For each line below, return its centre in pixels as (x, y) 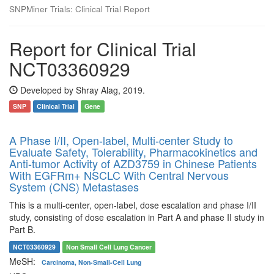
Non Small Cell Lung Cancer (109, 247)
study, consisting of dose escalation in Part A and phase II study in (137, 217)
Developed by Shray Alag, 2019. (81, 90)
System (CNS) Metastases (74, 187)
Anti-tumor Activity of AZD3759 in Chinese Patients (133, 163)
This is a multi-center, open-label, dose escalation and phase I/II (133, 205)
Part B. (22, 229)
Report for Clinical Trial (103, 49)
